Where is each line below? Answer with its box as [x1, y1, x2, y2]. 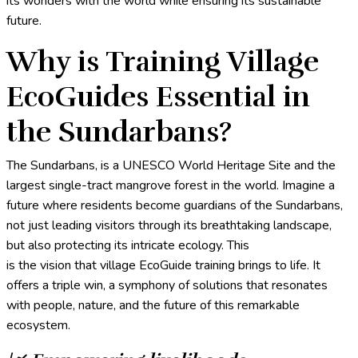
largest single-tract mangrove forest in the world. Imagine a [6, 177, 335, 195]
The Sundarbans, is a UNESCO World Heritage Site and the [6, 157, 336, 175]
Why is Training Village [6, 44, 319, 80]
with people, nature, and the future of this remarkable [6, 296, 300, 315]
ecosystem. [6, 316, 74, 335]
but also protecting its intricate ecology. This [6, 237, 249, 255]
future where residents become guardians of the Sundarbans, [6, 197, 343, 215]
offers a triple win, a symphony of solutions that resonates [6, 276, 328, 295]
